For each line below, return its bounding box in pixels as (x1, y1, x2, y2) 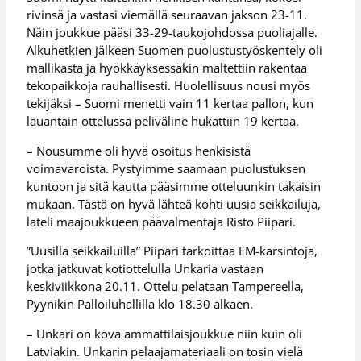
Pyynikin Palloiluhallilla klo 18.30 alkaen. (27, 296, 254, 313)
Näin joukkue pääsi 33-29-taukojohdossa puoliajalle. (27, 24, 318, 41)
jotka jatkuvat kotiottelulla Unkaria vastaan (27, 260, 264, 277)
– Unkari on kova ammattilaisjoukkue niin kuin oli (27, 325, 303, 342)
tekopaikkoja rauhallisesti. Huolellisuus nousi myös (27, 77, 311, 94)
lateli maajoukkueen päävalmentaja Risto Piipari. (27, 213, 297, 230)
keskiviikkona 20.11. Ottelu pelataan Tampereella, (27, 278, 305, 295)
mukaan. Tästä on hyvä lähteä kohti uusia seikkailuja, (27, 195, 322, 212)
